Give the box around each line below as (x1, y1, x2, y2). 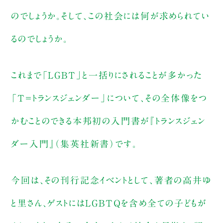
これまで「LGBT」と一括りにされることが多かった (11, 71, 203, 80)
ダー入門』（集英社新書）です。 (11, 139, 137, 149)
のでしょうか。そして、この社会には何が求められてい (11, 11, 210, 21)
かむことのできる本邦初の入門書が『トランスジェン (11, 116, 206, 126)
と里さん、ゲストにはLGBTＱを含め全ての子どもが (11, 199, 207, 208)
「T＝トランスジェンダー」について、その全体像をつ (11, 94, 208, 103)
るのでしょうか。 (11, 34, 68, 44)
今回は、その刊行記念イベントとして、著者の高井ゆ (11, 176, 212, 185)
